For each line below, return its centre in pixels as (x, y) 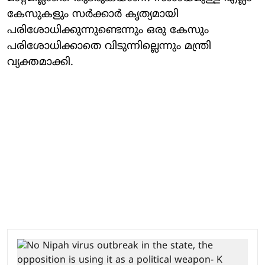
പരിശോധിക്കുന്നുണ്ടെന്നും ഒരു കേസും (108, 30)
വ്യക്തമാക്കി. (40, 62)
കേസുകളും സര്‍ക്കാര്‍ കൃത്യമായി (93, 14)
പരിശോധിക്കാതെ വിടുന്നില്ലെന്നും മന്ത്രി (109, 46)
